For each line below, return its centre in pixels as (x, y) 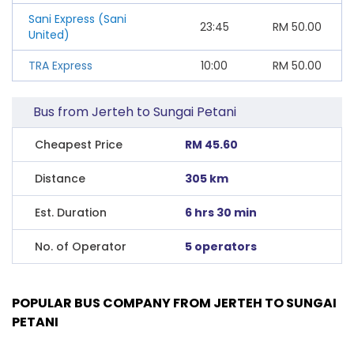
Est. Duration (71, 212)
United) (49, 34)
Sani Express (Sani (77, 19)
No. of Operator (81, 246)
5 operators (221, 246)
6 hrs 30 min (221, 212)
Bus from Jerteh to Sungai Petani (135, 111)
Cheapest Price (79, 144)
